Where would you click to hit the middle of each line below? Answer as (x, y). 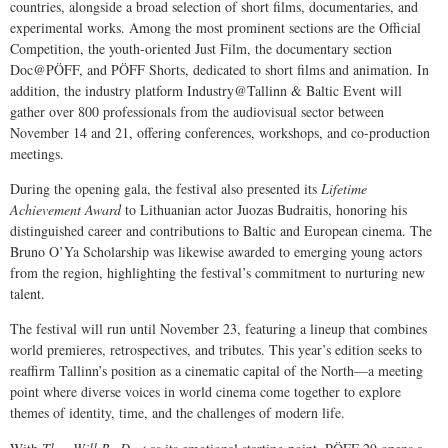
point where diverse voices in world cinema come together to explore (205, 392)
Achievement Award (65, 209)
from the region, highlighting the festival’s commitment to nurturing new (217, 272)
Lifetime (344, 188)
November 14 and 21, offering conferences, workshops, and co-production (220, 132)
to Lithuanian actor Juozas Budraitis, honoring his (264, 209)
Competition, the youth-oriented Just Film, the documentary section (201, 48)
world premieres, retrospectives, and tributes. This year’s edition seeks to (216, 350)
